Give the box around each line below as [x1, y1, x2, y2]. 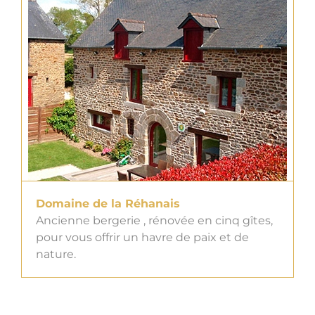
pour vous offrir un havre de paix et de [36, 231, 249, 245]
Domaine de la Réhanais [36, 197, 180, 211]
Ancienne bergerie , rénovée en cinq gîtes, [36, 214, 273, 228]
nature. [36, 247, 76, 262]
